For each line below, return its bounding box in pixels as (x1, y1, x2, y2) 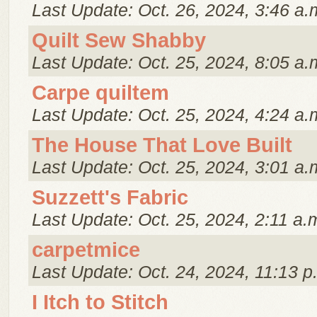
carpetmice (32, 238, 140, 261)
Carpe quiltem (32, 81, 169, 104)
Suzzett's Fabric (32, 186, 188, 209)
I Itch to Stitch (32, 291, 168, 313)
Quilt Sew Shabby (32, 29, 206, 52)
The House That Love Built (32, 134, 292, 156)
